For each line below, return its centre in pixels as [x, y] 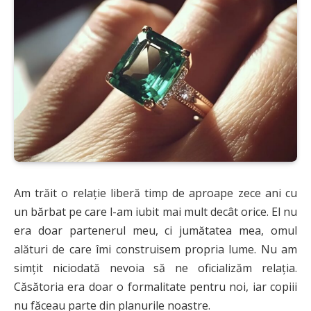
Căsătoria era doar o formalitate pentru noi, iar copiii [155, 286]
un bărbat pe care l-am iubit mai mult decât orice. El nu [155, 211]
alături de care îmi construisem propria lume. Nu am [155, 249]
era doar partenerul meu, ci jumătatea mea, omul [155, 230]
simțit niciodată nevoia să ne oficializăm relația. [155, 268]
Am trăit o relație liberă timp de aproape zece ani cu [155, 193]
